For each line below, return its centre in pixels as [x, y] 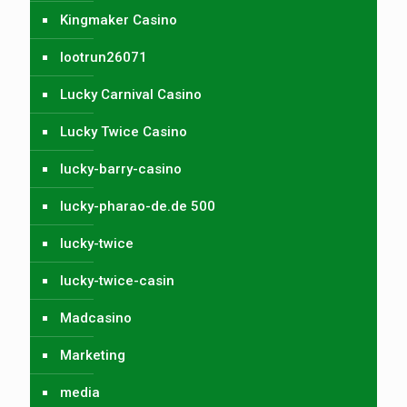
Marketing [93, 355]
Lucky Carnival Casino [131, 94]
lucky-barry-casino [121, 169]
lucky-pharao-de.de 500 [138, 206]
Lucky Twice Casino [124, 131]
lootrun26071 [104, 57]
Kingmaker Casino [119, 20]
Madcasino [96, 318]
